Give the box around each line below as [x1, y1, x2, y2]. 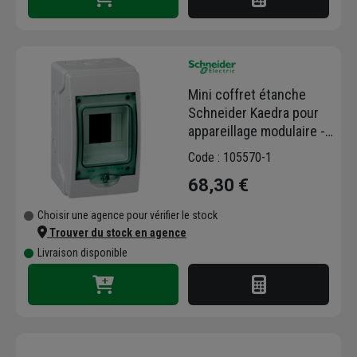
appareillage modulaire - [188, 122, 325, 139]
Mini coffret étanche [188, 85, 306, 103]
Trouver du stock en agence [47, 226, 186, 240]
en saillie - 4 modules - [188, 140, 318, 158]
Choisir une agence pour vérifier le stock [37, 209, 218, 222]
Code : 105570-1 [188, 149, 272, 165]
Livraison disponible [37, 246, 127, 260]
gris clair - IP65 [188, 159, 275, 176]
